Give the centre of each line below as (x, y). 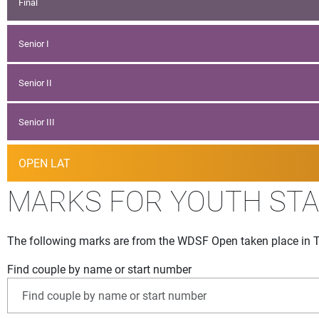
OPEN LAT (45, 163)
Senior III (37, 122)
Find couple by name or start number (99, 269)
